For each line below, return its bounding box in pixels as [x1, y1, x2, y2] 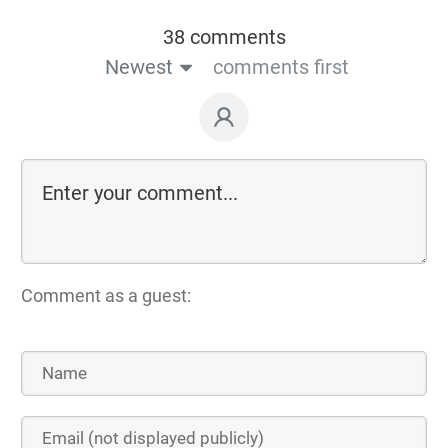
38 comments [162, 24, 286, 49]
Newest [104, 54, 173, 79]
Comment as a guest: [21, 284, 191, 306]
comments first [212, 54, 349, 79]
